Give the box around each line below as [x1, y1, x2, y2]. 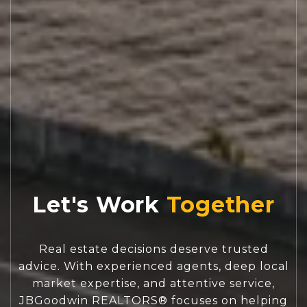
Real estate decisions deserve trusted [38, 242, 269, 256]
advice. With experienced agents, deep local [18, 259, 289, 273]
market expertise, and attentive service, [32, 276, 275, 290]
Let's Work [32, 191, 160, 218]
